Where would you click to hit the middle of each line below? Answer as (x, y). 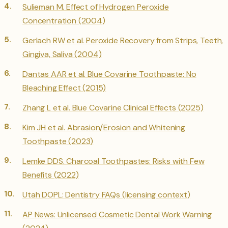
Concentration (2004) (64, 21)
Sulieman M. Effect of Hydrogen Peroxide (96, 7)
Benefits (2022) (51, 175)
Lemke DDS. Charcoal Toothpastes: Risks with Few (113, 161)
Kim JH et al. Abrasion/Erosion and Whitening (104, 128)
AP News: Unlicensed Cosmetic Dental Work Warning (117, 215)
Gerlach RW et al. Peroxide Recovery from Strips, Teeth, (123, 41)
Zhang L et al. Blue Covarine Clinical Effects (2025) (113, 108)
